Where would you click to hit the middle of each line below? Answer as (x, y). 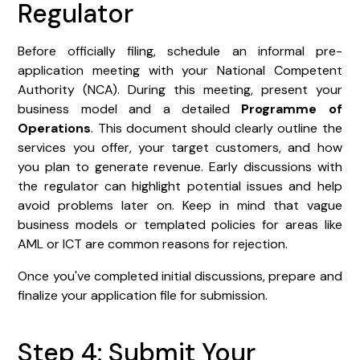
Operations (55, 128)
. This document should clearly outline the (217, 128)
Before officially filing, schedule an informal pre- (180, 51)
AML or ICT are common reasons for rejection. (153, 243)
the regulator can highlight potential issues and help (180, 186)
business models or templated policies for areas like (180, 224)
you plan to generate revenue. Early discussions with (180, 166)
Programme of (292, 108)
